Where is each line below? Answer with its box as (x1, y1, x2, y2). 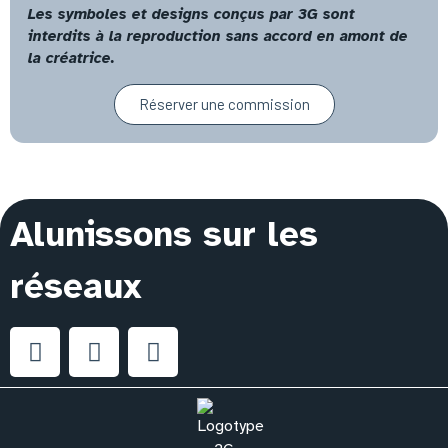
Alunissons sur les (10, 212, 318, 256)
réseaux (10, 264, 142, 308)
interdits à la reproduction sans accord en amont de (28, 27, 408, 46)
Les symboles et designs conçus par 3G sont (28, 5, 355, 24)
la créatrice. (28, 49, 115, 68)
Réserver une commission (138, 94, 310, 113)
